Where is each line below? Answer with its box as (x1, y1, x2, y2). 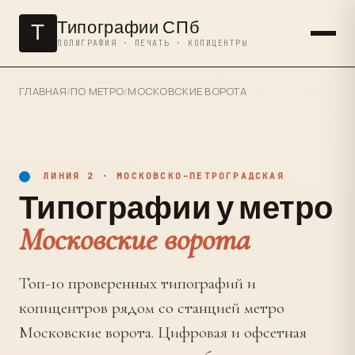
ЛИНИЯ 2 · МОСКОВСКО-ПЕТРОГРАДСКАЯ (36, 170, 284, 181)
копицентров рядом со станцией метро (19, 298, 284, 318)
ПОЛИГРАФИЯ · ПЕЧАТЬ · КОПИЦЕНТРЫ (57, 37, 247, 48)
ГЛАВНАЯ (19, 84, 67, 98)
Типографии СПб (57, 17, 200, 39)
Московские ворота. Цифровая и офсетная (19, 323, 307, 342)
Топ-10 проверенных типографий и (19, 273, 256, 293)
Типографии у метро (19, 190, 333, 228)
